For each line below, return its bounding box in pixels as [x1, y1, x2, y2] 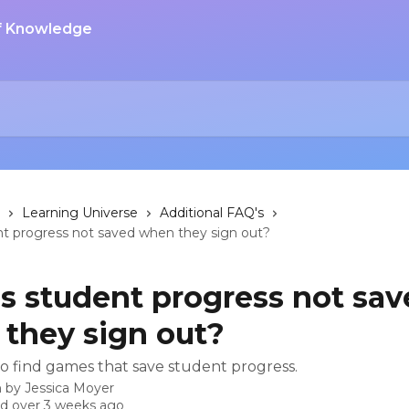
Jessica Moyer [25, 380, 114, 396]
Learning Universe [22, 204, 138, 221]
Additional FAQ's [160, 204, 264, 221]
